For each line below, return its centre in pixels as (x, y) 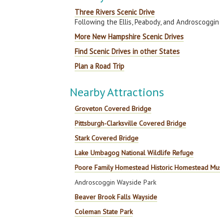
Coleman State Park (104, 212)
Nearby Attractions (117, 92)
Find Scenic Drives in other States (127, 51)
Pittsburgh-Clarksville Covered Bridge (131, 123)
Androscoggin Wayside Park (116, 182)
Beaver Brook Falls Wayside (116, 197)
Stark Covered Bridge (107, 138)
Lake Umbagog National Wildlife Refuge (134, 153)
